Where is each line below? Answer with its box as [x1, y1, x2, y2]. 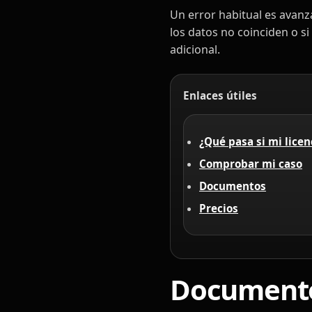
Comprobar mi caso [199, 157, 302, 171]
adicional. [170, 42, 220, 57]
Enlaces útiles [183, 88, 257, 102]
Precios [199, 201, 238, 216]
